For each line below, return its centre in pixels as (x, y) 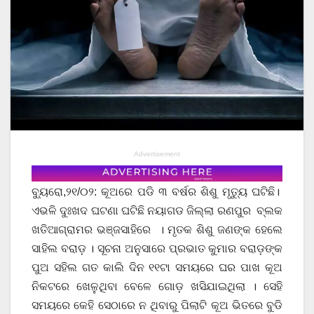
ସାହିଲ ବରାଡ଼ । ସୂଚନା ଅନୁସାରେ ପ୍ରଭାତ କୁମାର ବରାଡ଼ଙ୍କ (157, 248)
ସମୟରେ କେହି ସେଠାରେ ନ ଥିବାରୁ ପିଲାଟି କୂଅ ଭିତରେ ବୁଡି (157, 305)
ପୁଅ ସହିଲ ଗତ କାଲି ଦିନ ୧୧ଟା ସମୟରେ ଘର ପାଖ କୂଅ (157, 267)
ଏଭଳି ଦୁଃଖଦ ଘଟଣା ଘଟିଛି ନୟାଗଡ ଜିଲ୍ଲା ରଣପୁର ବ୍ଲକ (157, 210)
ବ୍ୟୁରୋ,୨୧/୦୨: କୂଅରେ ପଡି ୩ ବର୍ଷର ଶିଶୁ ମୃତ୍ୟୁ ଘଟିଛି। (157, 191)
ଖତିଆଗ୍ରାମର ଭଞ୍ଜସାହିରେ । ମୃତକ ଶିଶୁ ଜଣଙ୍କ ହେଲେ (157, 229)
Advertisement (157, 153)
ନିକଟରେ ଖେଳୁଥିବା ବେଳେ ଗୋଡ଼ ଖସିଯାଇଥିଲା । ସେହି (157, 286)
